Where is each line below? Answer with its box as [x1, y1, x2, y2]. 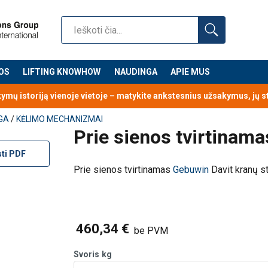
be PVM [134, 225, 169, 237]
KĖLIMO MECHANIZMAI [16, 114, 103, 124]
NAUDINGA [114, 66, 157, 77]
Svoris [74, 249, 100, 260]
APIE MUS [170, 66, 211, 77]
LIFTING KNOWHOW [23, 66, 101, 77]
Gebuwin [173, 164, 209, 176]
